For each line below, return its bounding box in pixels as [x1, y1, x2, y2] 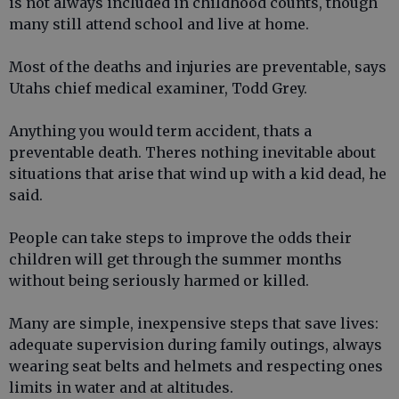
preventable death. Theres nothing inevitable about [9, 143, 376, 161]
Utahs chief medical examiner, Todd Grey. [9, 79, 307, 97]
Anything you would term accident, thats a [9, 122, 312, 140]
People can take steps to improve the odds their [9, 229, 352, 247]
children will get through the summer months [9, 250, 342, 268]
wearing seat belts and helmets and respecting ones [9, 357, 383, 375]
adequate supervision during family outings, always [9, 336, 382, 354]
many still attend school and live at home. [9, 15, 309, 33]
